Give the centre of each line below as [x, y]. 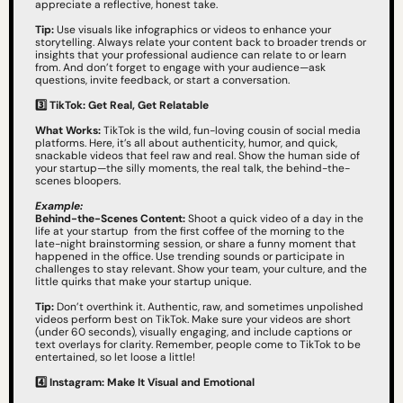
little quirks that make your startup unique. [143, 282]
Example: [59, 206]
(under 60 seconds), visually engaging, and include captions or [193, 332]
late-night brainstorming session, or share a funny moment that [196, 244]
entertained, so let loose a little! [115, 358]
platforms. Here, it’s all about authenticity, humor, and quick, [186, 143]
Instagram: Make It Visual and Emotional [152, 383]
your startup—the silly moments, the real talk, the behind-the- [193, 169]
